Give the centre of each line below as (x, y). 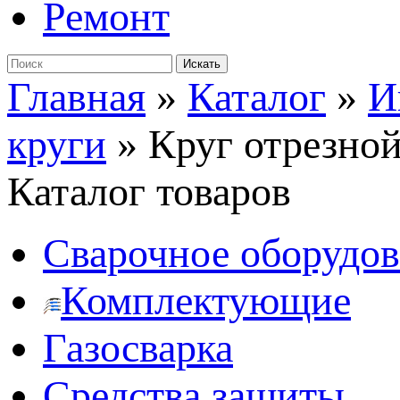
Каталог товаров (149, 192)
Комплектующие (206, 300)
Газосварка (138, 348)
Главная (76, 97)
